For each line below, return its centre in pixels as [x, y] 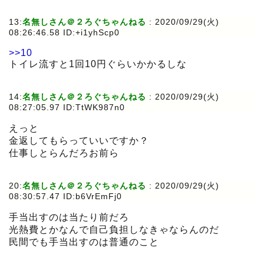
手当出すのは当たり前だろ [69, 217]
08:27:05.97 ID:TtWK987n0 [67, 108]
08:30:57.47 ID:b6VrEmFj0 [65, 197]
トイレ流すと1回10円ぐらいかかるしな [98, 64]
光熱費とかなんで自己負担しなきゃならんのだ [114, 230]
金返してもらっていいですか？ [79, 141]
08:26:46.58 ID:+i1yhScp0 [64, 33]
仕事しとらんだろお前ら [64, 153]
